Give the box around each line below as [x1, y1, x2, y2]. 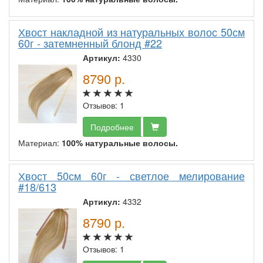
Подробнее [90, 121, 134, 133]
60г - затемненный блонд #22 [18, 35, 162, 51]
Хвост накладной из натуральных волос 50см [18, 24, 245, 40]
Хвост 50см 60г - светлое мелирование [18, 168, 245, 184]
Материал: [18, 137, 62, 149]
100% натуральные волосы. [62, 137, 178, 149]
